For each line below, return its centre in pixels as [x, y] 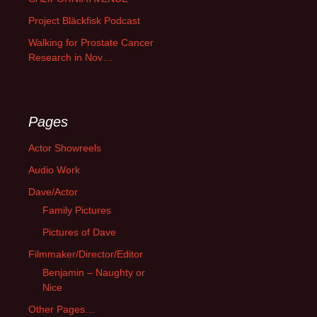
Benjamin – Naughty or [94, 272]
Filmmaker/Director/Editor [86, 254]
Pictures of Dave [79, 232]
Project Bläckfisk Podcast [84, 20]
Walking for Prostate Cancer [91, 42]
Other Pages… [62, 309]
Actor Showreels [65, 148]
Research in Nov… [70, 57]
